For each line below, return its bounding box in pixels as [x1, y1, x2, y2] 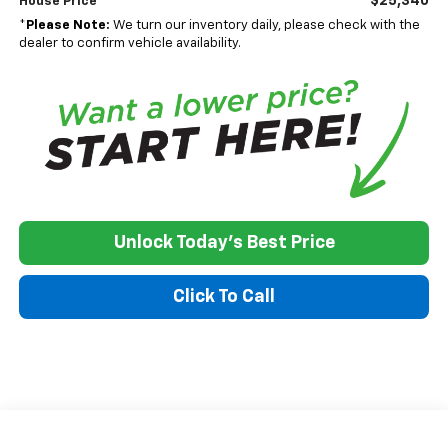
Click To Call [173, 288, 275, 307]
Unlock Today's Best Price [113, 234, 335, 253]
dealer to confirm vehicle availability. [18, 36, 241, 50]
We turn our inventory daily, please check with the [109, 18, 420, 32]
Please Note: [25, 18, 110, 32]
